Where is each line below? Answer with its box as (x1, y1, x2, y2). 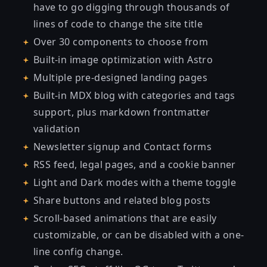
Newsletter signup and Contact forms (33, 140, 212, 153)
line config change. (33, 245, 123, 258)
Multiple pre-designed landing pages (33, 71, 207, 84)
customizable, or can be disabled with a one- (33, 228, 244, 241)
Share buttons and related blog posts (33, 194, 211, 207)
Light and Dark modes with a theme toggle (33, 176, 236, 189)
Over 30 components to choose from (33, 35, 209, 48)
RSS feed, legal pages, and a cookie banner (33, 158, 236, 171)
